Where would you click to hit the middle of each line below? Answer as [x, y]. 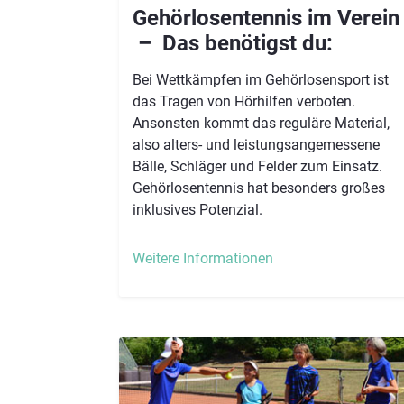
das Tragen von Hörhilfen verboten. [244, 101]
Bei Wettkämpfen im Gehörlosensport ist [261, 79]
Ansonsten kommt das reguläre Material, [261, 123]
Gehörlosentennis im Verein [266, 18]
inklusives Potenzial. [197, 209]
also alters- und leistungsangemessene [256, 144]
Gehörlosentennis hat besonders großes [259, 188]
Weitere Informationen [203, 258]
